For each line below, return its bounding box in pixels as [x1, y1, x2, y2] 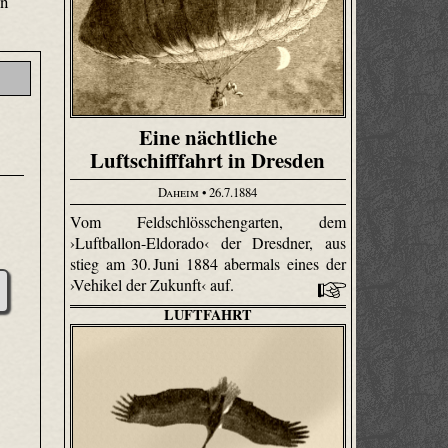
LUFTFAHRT [163, 304, 252, 326]
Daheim [158, 182, 200, 201]
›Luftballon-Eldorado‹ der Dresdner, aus [70, 232, 346, 254]
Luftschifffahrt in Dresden [90, 145, 326, 176]
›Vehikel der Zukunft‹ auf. [70, 274, 239, 296]
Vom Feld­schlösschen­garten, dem [70, 211, 346, 233]
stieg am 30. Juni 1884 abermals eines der [70, 253, 346, 275]
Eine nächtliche [138, 122, 277, 153]
